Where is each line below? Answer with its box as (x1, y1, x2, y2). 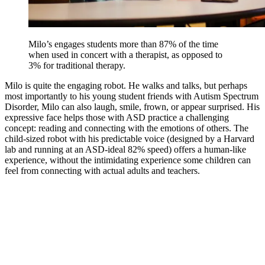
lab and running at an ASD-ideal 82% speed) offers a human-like (5, 144, 246, 154)
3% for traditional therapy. (28, 60, 125, 70)
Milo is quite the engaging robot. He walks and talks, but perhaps (5, 80, 247, 91)
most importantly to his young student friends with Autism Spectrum (5, 91, 258, 101)
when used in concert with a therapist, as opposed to (28, 49, 222, 60)
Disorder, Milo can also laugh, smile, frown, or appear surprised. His (5, 101, 260, 112)
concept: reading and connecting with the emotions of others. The (5, 122, 248, 133)
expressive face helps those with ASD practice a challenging (5, 112, 229, 122)
